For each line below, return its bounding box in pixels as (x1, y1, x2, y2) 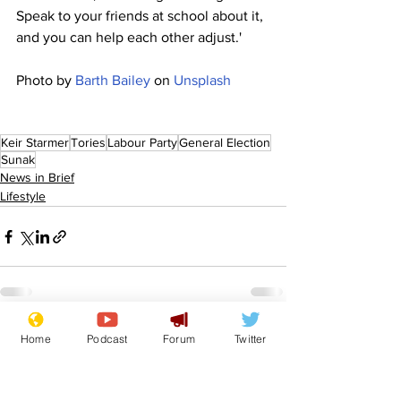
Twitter (235, 331, 267, 346)
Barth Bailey (75, 73, 150, 89)
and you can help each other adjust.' (16, 30, 242, 46)
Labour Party (107, 135, 177, 150)
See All (248, 330, 286, 346)
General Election (179, 135, 270, 150)
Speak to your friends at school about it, (16, 8, 267, 24)
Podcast (87, 331, 128, 346)
